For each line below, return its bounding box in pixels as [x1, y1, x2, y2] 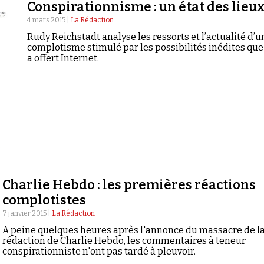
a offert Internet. [27, 52, 100, 64]
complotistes [2, 192, 87, 209]
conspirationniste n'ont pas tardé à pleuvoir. [2, 246, 196, 258]
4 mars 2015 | [27, 16, 71, 24]
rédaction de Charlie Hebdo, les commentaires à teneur [2, 235, 246, 247]
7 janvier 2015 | [2, 209, 52, 218]
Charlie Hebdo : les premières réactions [2, 177, 256, 193]
